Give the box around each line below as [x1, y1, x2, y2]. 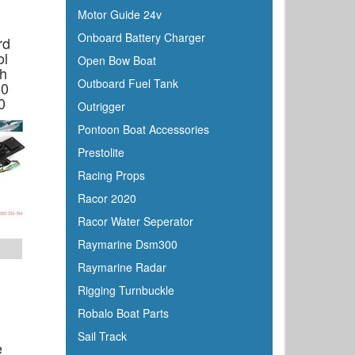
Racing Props [77, 167, 145, 183]
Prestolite [77, 144, 124, 160]
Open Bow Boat [77, 52, 156, 68]
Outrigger [77, 98, 125, 114]
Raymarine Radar [77, 259, 166, 275]
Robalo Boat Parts [77, 305, 169, 321]
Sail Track [77, 328, 127, 344]
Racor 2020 [77, 190, 136, 206]
